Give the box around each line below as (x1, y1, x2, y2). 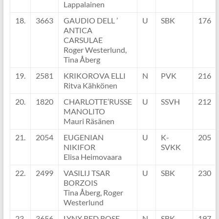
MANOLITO (63, 107, 105, 116)
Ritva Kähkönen (63, 81, 117, 90)
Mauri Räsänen (63, 116, 114, 126)
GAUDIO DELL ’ (63, 16, 118, 25)
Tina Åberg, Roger (63, 188, 123, 197)
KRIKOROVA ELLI (63, 71, 126, 81)
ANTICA (63, 25, 92, 35)
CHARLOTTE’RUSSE (63, 97, 132, 107)
